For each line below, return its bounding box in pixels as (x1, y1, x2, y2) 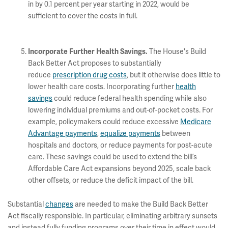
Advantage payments (28, 129, 97, 138)
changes (45, 199, 73, 209)
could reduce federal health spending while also (52, 94, 207, 103)
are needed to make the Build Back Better (73, 199, 208, 209)
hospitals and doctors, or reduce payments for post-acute (28, 140, 212, 150)
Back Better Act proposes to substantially (28, 59, 161, 68)
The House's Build (149, 47, 206, 56)
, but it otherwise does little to (127, 70, 220, 80)
